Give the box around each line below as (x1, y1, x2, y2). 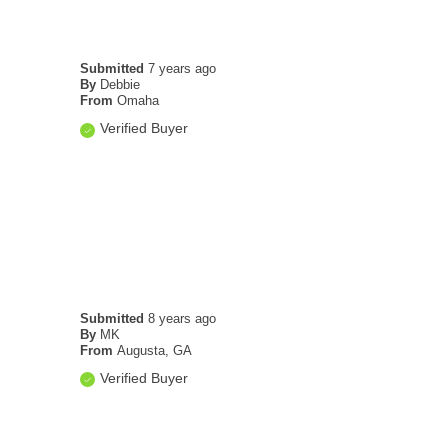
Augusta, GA (116, 342, 192, 358)
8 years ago (147, 310, 216, 326)
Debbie (99, 77, 140, 93)
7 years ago (147, 61, 216, 77)
